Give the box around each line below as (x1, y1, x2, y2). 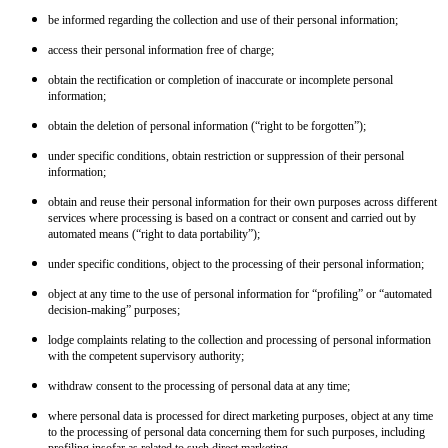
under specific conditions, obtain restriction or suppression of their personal (48, 148, 404, 163)
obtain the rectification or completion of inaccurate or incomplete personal (48, 72, 393, 87)
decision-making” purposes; (48, 302, 180, 317)
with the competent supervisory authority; (48, 348, 244, 363)
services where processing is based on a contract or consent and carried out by (48, 210, 416, 225)
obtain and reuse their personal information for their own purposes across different (48, 194, 437, 209)
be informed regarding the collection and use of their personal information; (48, 12, 398, 27)
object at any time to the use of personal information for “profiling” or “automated (48, 286, 432, 301)
